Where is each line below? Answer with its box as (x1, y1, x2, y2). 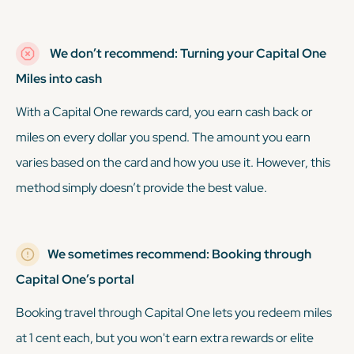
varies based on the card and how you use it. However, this (16, 153, 330, 171)
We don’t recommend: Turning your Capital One (47, 44, 326, 62)
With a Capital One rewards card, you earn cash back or (16, 103, 313, 120)
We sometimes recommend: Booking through (47, 245, 311, 262)
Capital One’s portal (16, 270, 134, 288)
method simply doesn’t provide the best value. (16, 179, 267, 196)
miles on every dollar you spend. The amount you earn (16, 128, 311, 145)
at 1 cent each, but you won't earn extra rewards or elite (16, 329, 314, 346)
